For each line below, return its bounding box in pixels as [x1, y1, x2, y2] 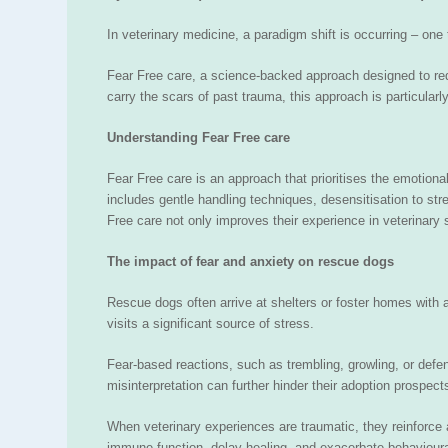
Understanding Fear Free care [107, 130, 290, 146]
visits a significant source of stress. [107, 316, 314, 332]
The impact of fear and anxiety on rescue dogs [107, 254, 394, 270]
